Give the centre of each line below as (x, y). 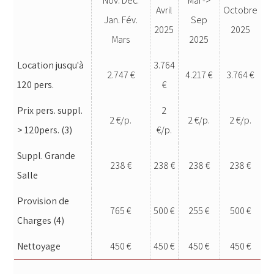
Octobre (240, 10)
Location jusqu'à (50, 65)
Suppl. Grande (46, 155)
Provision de (43, 201)
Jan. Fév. (120, 20)
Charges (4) (40, 220)
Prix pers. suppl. (50, 110)
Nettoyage (39, 246)
